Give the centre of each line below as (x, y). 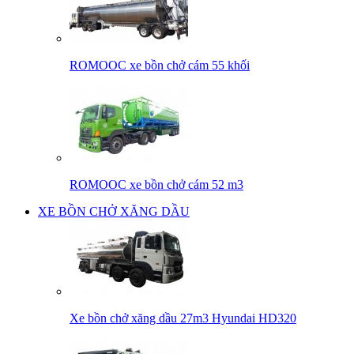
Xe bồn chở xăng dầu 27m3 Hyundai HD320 (183, 318)
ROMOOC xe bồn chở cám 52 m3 (156, 185)
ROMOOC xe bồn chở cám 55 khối (160, 65)
